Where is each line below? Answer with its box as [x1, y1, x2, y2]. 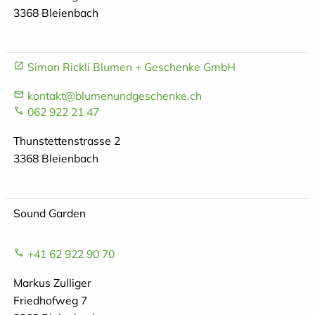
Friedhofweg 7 [13, 293, 87, 308]
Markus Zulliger [13, 276, 91, 290]
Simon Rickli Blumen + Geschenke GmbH [27, 60, 236, 75]
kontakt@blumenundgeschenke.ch [27, 89, 202, 103]
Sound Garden [13, 205, 86, 220]
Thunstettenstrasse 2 [13, 134, 120, 148]
